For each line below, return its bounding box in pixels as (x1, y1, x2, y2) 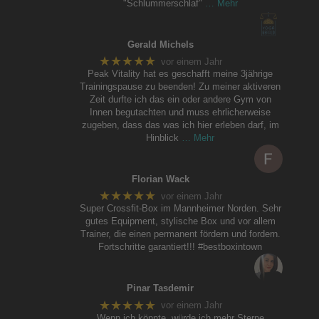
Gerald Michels (127, 39, 194, 51)
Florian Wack (131, 174, 189, 185)
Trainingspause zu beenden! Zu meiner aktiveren (80, 81, 281, 93)
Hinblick (146, 132, 179, 144)
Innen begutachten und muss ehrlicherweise (90, 107, 271, 118)
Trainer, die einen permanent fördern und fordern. (80, 229, 281, 240)
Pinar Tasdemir (127, 283, 194, 294)
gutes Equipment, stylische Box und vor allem (85, 216, 276, 227)
